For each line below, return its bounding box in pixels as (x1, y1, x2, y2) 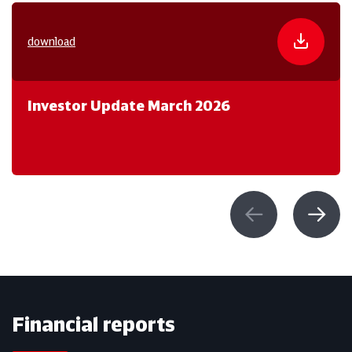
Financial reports (12, 311, 175, 337)
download (27, 34, 75, 49)
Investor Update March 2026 (27, 96, 230, 115)
